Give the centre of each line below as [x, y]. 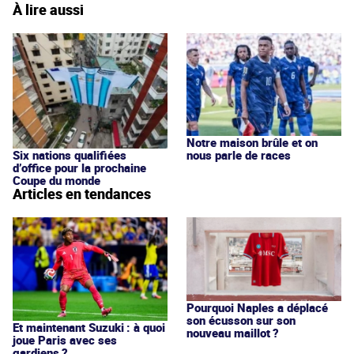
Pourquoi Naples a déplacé [257, 308]
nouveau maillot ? [233, 333]
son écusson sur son [241, 320]
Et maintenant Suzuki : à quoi [89, 327]
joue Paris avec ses [65, 339]
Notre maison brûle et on [252, 142]
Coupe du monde [56, 181]
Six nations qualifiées [70, 155]
